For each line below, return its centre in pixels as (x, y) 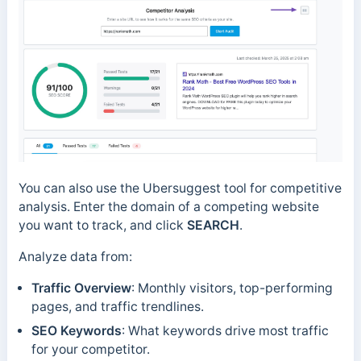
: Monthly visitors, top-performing (232, 288)
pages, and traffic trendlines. (117, 306)
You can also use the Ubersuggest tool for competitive (180, 189)
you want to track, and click (102, 226)
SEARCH (213, 226)
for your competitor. (90, 349)
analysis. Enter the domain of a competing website (168, 207)
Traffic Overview (81, 288)
